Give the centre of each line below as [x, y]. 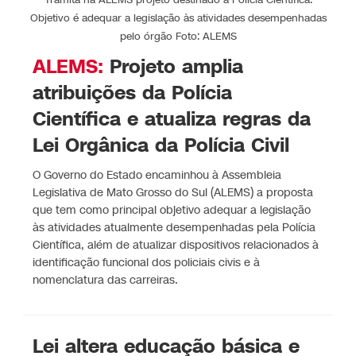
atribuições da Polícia [133, 93]
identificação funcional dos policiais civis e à [147, 262]
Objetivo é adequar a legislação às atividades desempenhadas [178, 18]
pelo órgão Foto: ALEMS [178, 36]
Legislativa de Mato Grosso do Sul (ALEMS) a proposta [173, 192]
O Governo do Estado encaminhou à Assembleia [157, 175]
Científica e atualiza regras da [172, 119]
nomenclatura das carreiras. [106, 280]
